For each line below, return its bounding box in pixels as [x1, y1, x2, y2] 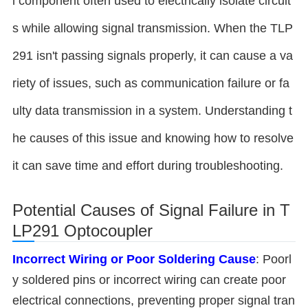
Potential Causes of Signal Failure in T [12, 201, 290, 219]
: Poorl [256, 252, 291, 266]
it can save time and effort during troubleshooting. [12, 159, 283, 173]
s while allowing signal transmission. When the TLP [12, 21, 293, 35]
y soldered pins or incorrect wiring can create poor [12, 273, 286, 287]
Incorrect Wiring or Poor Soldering [12, 252, 215, 266]
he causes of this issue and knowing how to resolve [12, 131, 294, 145]
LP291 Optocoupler [12, 221, 153, 240]
